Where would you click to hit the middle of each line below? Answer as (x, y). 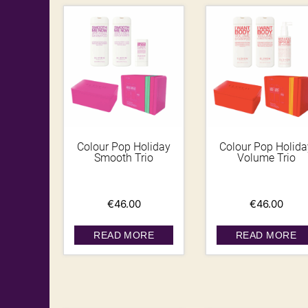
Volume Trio (266, 157)
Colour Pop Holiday (124, 146)
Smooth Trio (124, 157)
